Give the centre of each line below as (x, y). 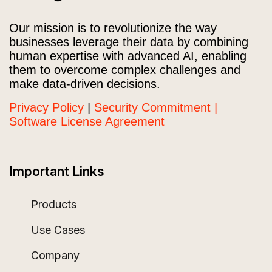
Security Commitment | (156, 108)
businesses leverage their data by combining (129, 42)
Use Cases (58, 230)
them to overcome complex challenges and (125, 70)
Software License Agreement (87, 122)
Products (54, 205)
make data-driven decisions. (85, 84)
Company (55, 256)
